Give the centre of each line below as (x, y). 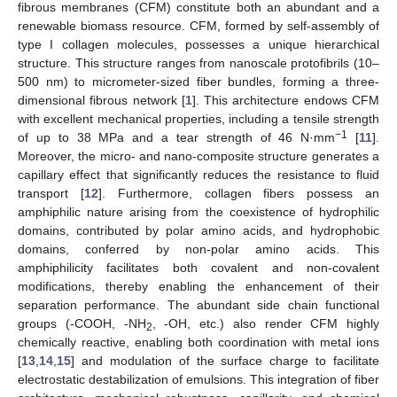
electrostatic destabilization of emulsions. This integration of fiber (198, 380)
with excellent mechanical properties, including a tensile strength (198, 119)
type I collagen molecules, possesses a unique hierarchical (198, 45)
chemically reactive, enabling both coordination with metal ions (198, 343)
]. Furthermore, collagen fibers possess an (239, 194)
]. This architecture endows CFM (286, 101)
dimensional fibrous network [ (101, 101)
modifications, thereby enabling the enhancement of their (198, 287)
